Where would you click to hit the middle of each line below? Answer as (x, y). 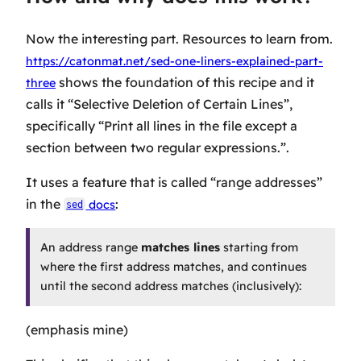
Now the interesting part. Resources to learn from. (179, 38)
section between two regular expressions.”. (158, 147)
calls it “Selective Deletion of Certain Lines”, (159, 104)
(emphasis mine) (77, 330)
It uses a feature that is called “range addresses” (174, 182)
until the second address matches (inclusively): (170, 286)
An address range (90, 248)
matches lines (180, 248)
